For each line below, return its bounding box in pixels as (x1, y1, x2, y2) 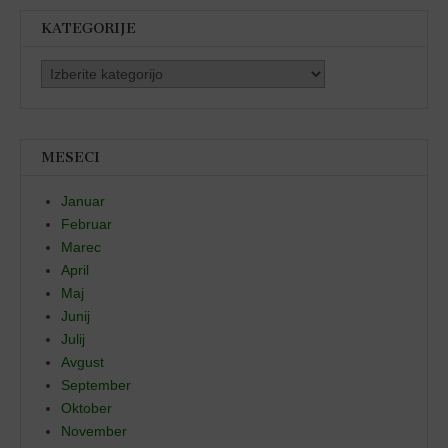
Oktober (61, 400, 112, 417)
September (61, 377, 131, 394)
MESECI (41, 149, 100, 167)
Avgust (61, 354, 104, 371)
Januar (61, 193, 105, 210)
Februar (61, 216, 112, 233)
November (61, 423, 127, 440)
